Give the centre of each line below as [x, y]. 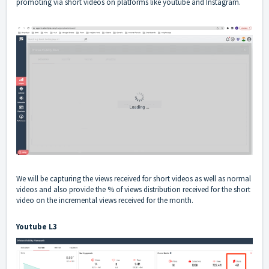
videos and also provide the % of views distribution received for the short [133, 190]
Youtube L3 [37, 227]
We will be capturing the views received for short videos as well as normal [134, 179]
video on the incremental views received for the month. [105, 201]
